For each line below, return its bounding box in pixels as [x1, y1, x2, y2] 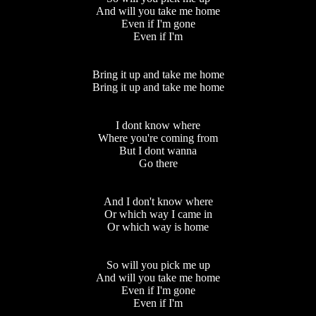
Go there [138, 157, 178, 170]
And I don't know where [103, 195, 213, 208]
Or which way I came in [104, 208, 212, 221]
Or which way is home [107, 221, 209, 233]
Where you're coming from [98, 132, 218, 145]
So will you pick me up [106, 259, 210, 272]
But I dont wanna [119, 145, 197, 157]
